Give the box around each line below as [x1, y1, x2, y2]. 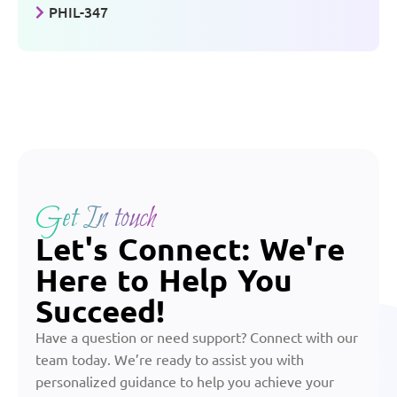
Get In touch [35, 198, 157, 238]
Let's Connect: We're [35, 230, 345, 269]
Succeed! [35, 292, 165, 331]
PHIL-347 [49, 2, 108, 22]
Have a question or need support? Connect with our [35, 328, 358, 346]
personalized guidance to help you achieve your [35, 372, 334, 391]
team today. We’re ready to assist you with [35, 350, 304, 369]
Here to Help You [35, 261, 292, 300]
